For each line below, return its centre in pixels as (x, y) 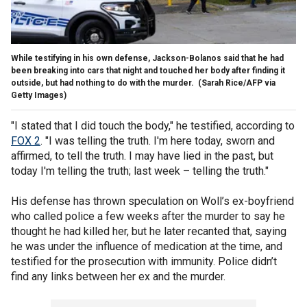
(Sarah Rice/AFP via (237, 83)
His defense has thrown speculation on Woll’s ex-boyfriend (152, 201)
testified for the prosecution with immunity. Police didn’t (144, 261)
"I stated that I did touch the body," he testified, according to (153, 125)
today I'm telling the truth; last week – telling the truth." (140, 171)
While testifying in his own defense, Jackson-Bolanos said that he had (147, 58)
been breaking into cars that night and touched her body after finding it (148, 70)
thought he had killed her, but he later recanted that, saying (149, 231)
